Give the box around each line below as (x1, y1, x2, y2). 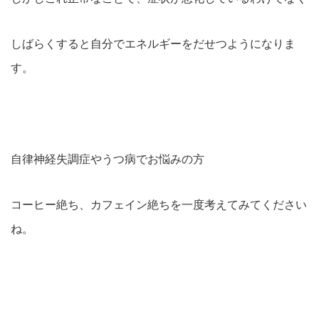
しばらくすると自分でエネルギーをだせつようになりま (11, 38, 296, 50)
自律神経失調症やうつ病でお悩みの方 (11, 153, 204, 165)
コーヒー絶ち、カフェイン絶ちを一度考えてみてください (11, 199, 307, 211)
